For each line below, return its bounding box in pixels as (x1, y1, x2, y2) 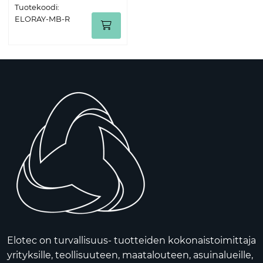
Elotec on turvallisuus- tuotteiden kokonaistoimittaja (7, 234, 256, 246)
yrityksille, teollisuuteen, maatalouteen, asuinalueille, (7, 249, 253, 261)
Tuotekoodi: (15, 2, 59, 12)
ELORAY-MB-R (15, 14, 70, 23)
